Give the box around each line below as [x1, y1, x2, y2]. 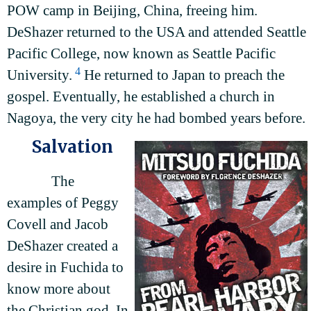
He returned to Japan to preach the [81, 67, 285, 84]
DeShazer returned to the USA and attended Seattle [7, 24, 306, 41]
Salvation [32, 136, 113, 158]
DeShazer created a [7, 237, 118, 255]
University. [7, 67, 72, 84]
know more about [7, 280, 110, 298]
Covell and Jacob [7, 216, 108, 233]
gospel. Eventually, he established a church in [7, 88, 275, 106]
